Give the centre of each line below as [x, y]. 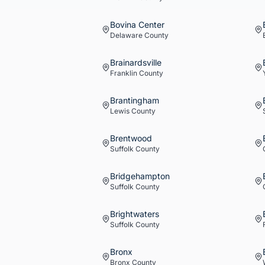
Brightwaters [135, 214]
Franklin [124, 73]
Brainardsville [136, 62]
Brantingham [135, 100]
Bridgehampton [140, 176]
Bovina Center [137, 25]
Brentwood [131, 138]
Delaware [126, 35]
